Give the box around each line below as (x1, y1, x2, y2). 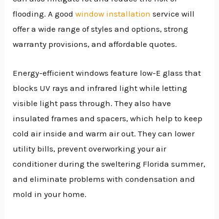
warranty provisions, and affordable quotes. (13, 39, 177, 49)
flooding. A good (13, 9, 76, 19)
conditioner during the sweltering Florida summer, (13, 158, 206, 169)
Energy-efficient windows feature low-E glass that (13, 67, 201, 78)
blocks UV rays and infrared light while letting (13, 83, 188, 93)
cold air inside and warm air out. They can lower (13, 128, 195, 138)
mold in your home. (13, 189, 87, 199)
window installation (75, 9, 151, 19)
